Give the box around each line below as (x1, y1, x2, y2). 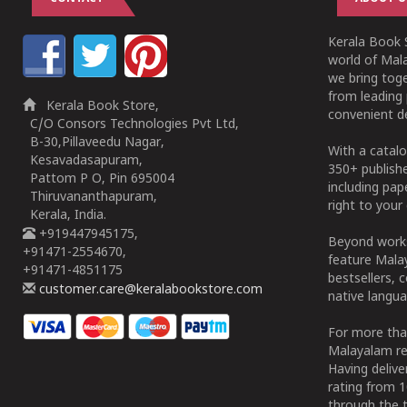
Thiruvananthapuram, (23, 190, 157, 205)
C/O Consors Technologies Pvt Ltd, (23, 117, 239, 133)
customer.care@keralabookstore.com (35, 283, 263, 298)
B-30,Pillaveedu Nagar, (23, 135, 164, 151)
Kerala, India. (23, 208, 106, 223)
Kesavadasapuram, (23, 154, 143, 169)
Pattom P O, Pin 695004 (23, 172, 174, 187)
